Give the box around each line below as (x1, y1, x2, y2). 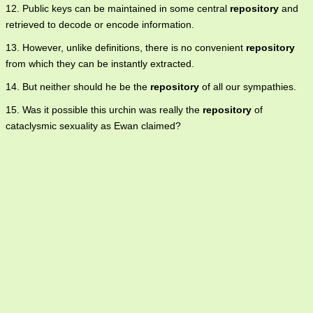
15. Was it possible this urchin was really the (6, 104, 203, 116)
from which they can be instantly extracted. (6, 58, 194, 70)
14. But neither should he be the (6, 81, 150, 93)
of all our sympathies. (199, 81, 296, 93)
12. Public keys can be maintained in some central (6, 3, 230, 15)
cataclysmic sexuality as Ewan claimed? (6, 120, 181, 132)
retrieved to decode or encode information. (6, 19, 194, 31)
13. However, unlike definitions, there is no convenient (6, 42, 246, 54)
